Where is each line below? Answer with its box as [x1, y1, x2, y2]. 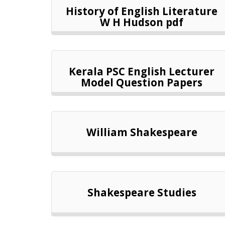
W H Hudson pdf [100, 15, 183, 29]
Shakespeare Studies [87, 185, 196, 199]
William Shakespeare [86, 125, 197, 139]
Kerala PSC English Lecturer [69, 64, 214, 79]
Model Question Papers [81, 75, 202, 90]
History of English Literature [66, 4, 217, 18]
